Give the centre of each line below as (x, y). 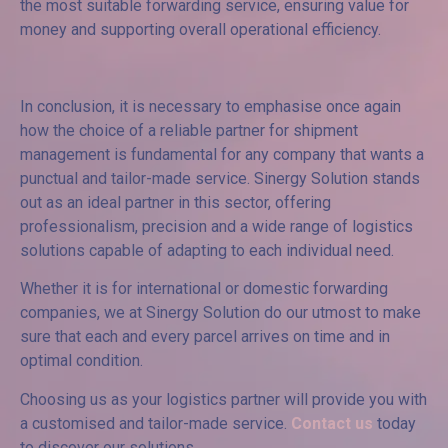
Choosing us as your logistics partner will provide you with (223, 399)
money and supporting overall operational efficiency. (200, 30)
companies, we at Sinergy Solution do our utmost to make (220, 313)
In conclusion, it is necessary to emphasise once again (210, 107)
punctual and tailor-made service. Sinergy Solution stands (220, 179)
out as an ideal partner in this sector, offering (175, 203)
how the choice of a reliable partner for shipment (189, 131)
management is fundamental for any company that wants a (222, 155)
